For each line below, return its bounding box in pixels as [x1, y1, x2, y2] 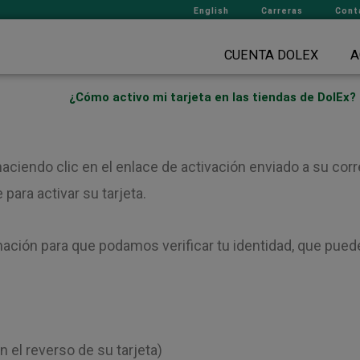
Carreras [261, 6, 303, 16]
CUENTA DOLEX [223, 47, 318, 63]
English [194, 6, 229, 16]
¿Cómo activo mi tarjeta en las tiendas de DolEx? [69, 90, 357, 105]
